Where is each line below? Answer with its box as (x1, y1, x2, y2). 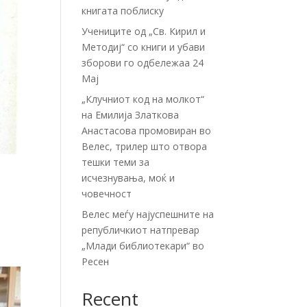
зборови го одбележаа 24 (82, 56, 204, 69)
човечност (82, 187, 132, 200)
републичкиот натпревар (82, 223, 200, 236)
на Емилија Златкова (82, 108, 180, 121)
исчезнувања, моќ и (82, 171, 175, 184)
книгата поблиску (82, 4, 164, 17)
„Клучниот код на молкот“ (82, 93, 205, 106)
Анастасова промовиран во (82, 124, 212, 137)
